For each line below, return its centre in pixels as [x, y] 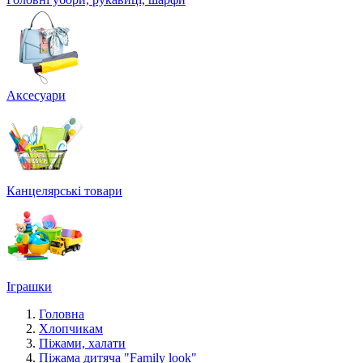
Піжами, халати [82, 343]
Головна [62, 314]
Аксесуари [36, 95]
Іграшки [29, 286]
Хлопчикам [71, 329]
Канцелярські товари [64, 191]
